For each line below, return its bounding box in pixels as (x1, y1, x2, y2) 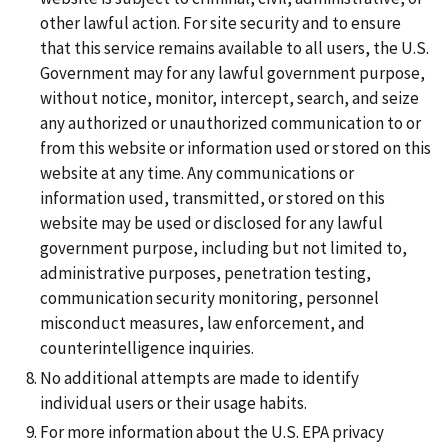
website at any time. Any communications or (40, 162, 354, 185)
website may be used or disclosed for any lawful (40, 212, 383, 235)
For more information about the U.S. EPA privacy (40, 420, 384, 443)
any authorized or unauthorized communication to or (40, 112, 421, 135)
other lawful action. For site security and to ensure (40, 12, 401, 35)
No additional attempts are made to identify (40, 366, 359, 389)
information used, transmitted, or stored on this (40, 187, 385, 210)
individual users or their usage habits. (40, 391, 307, 414)
